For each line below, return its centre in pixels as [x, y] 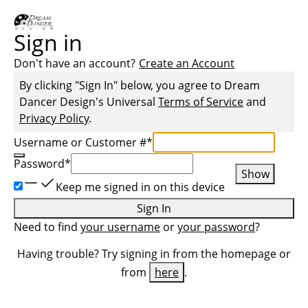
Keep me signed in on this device [140, 187]
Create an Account [187, 63]
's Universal [127, 102]
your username [120, 227]
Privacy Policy [54, 118]
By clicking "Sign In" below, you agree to [122, 85]
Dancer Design [57, 102]
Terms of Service [201, 102]
